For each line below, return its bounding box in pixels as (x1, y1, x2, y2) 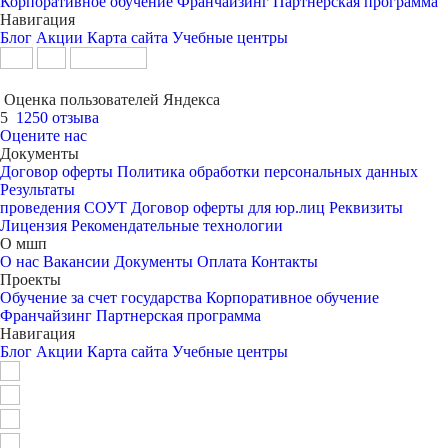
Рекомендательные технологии (71, 217, 283, 234)
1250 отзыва (16, 109, 99, 126)
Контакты (251, 253, 318, 270)
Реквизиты (329, 199, 403, 216)
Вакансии (43, 253, 110, 270)
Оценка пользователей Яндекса (4, 91, 220, 108)
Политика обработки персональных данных (117, 163, 418, 180)
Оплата (197, 253, 247, 270)
